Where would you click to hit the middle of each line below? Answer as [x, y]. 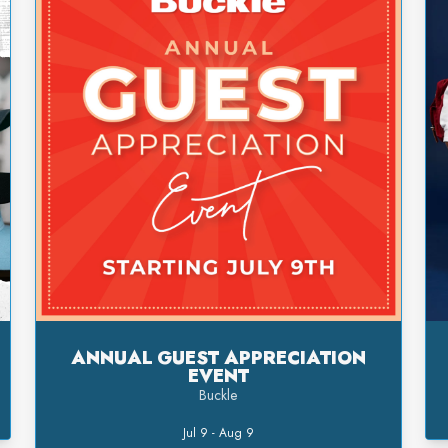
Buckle [218, 395]
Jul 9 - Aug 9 [218, 433]
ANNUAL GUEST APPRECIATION [218, 358]
